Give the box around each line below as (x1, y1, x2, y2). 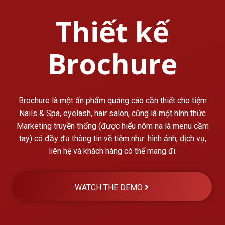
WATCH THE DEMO (74, 182, 143, 192)
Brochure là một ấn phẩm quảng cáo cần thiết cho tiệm (18, 95, 207, 105)
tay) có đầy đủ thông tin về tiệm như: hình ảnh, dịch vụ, (19, 133, 206, 143)
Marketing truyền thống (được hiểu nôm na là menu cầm (16, 121, 209, 131)
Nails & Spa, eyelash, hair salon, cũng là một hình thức (19, 108, 206, 118)
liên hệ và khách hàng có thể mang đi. (48, 146, 177, 156)
